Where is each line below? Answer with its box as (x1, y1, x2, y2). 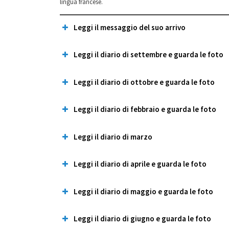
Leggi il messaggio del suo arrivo (74, 22, 186, 32)
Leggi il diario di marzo (74, 131, 152, 142)
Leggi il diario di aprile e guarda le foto (74, 159, 207, 169)
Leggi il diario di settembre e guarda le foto (74, 50, 223, 59)
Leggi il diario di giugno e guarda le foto (74, 214, 211, 223)
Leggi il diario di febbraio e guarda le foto (74, 104, 216, 114)
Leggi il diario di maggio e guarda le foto (74, 186, 213, 196)
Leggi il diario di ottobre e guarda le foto (74, 77, 215, 87)
